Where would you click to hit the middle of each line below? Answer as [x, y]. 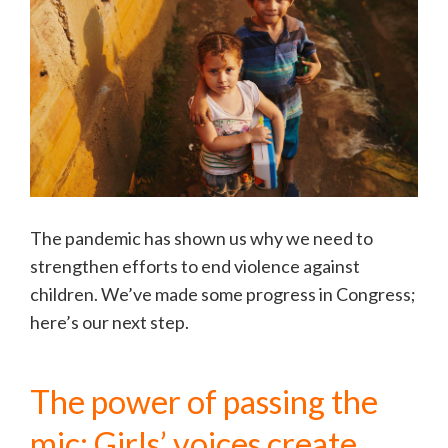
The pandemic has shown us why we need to [201, 238]
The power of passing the [204, 402]
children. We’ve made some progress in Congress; [223, 294]
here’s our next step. [109, 322]
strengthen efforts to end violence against [195, 266]
